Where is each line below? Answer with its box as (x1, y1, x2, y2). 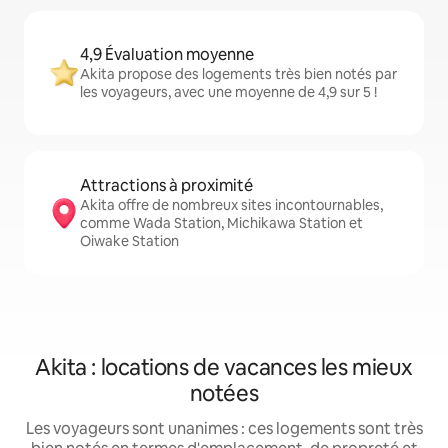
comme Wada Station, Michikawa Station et (80, 214, 363, 233)
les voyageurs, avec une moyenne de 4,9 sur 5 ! (80, 83, 377, 102)
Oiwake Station (80, 232, 179, 251)
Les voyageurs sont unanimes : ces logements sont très (25, 418, 423, 440)
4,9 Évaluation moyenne (80, 44, 254, 66)
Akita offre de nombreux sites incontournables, (80, 196, 383, 215)
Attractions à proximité (80, 175, 253, 197)
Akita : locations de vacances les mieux (35, 353, 413, 383)
